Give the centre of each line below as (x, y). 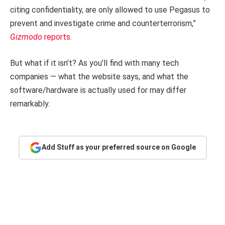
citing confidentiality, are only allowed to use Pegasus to (110, 10)
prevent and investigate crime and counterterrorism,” (103, 24)
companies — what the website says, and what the (99, 76)
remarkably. (30, 103)
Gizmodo (27, 37)
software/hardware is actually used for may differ (98, 90)
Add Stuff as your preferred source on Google (119, 147)
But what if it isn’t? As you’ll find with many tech (94, 63)
